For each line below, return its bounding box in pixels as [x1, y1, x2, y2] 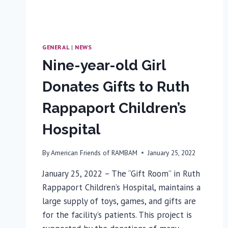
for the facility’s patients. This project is [42, 209, 192, 220]
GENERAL [42, 43, 70, 51]
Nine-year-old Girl [42, 57, 165, 74]
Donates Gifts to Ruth [42, 78, 189, 96]
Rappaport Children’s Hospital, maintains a [42, 181, 201, 193]
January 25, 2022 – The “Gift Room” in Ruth [42, 167, 200, 179]
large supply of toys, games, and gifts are [42, 195, 196, 207]
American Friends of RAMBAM [51, 148, 138, 157]
